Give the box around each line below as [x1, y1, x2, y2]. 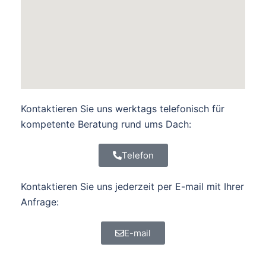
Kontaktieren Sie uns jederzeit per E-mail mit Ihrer [21, 180, 244, 192]
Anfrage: [21, 195, 59, 208]
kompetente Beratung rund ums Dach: [21, 118, 191, 130]
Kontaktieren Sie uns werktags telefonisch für [21, 102, 224, 115]
